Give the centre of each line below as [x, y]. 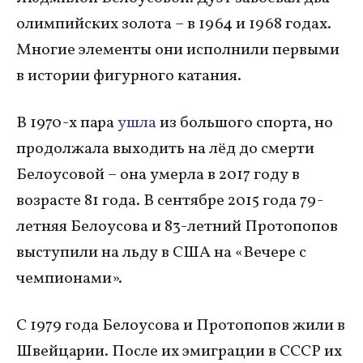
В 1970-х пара [67, 123]
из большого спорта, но [246, 123]
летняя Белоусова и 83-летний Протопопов [177, 226]
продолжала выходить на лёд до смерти [165, 149]
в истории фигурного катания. [129, 76]
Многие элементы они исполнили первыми [178, 50]
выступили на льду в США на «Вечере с [161, 252]
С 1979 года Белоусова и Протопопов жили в [181, 325]
